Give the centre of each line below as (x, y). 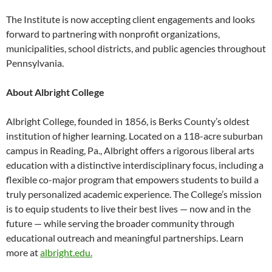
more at (23, 253)
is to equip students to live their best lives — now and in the (128, 209)
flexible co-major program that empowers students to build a (132, 180)
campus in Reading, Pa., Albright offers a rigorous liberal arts (130, 151)
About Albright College (55, 92)
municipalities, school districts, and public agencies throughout (136, 49)
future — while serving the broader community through (120, 223)
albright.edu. (66, 253)
